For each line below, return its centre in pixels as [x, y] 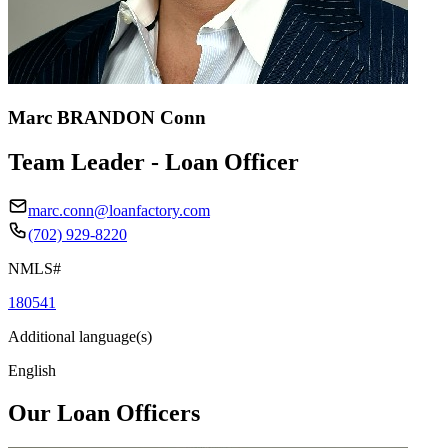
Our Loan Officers [104, 412]
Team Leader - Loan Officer [153, 161]
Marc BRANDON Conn [107, 117]
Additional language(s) [80, 336]
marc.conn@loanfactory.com [119, 210]
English [32, 370]
